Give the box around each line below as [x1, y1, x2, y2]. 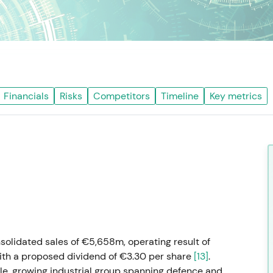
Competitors [93, 90, 150, 102]
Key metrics [210, 90, 262, 102]
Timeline [161, 90, 199, 102]
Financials [4, 90, 49, 102]
